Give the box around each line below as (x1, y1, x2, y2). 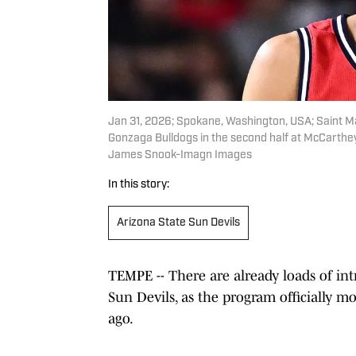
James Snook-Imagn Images (108, 149, 252, 161)
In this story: (108, 178, 169, 191)
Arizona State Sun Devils (117, 216, 240, 229)
